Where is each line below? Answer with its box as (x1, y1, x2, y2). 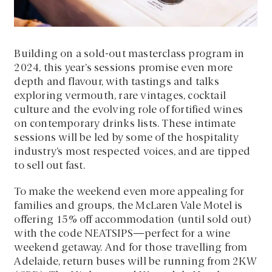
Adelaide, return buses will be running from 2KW (14, 256, 257, 267)
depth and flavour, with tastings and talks (14, 76, 219, 87)
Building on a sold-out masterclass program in (14, 49, 245, 59)
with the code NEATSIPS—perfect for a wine (14, 228, 231, 239)
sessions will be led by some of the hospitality (14, 132, 239, 143)
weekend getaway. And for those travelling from (14, 242, 248, 253)
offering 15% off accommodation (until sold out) (14, 214, 251, 225)
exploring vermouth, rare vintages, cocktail (14, 90, 226, 101)
